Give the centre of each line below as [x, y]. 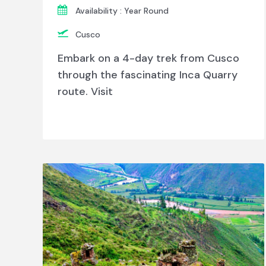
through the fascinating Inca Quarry [148, 75]
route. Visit [85, 92]
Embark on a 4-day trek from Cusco [148, 58]
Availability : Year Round [122, 11]
